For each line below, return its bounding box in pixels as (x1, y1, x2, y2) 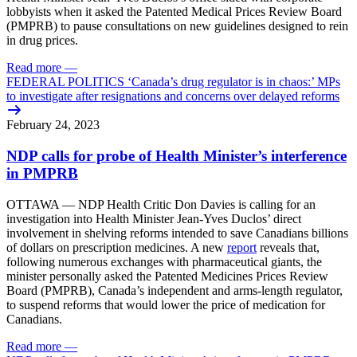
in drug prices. (6, 33, 78, 48)
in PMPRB (6, 164, 78, 182)
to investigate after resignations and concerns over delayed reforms (6, 89, 339, 104)
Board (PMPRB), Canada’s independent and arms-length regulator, (6, 283, 343, 297)
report (227, 240, 257, 254)
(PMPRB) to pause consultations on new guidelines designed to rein (6, 19, 348, 33)
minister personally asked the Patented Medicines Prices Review (6, 269, 328, 283)
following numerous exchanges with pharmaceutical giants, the (6, 254, 322, 269)
